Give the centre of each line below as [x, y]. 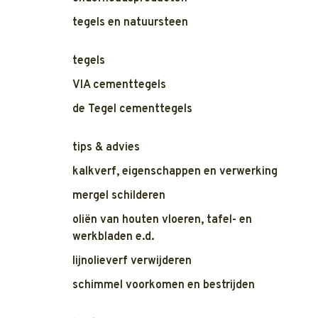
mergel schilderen [119, 196]
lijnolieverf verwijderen [132, 261]
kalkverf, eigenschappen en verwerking [175, 172]
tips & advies [106, 148]
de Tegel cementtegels [132, 109]
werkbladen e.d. [113, 237]
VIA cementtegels [119, 85]
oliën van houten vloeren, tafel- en [162, 220]
